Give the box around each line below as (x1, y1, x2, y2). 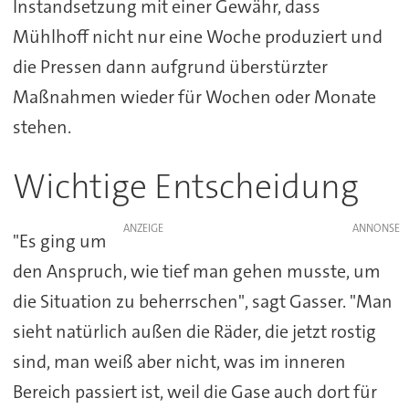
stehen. (12, 115, 71, 140)
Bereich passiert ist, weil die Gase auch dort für (12, 379, 377, 404)
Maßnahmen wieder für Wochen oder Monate (12, 85, 376, 110)
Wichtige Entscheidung (12, 164, 359, 210)
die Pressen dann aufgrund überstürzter (12, 55, 328, 79)
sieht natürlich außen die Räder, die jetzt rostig (12, 319, 376, 343)
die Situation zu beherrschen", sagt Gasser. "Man (12, 288, 393, 313)
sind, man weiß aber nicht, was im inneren (12, 349, 346, 373)
